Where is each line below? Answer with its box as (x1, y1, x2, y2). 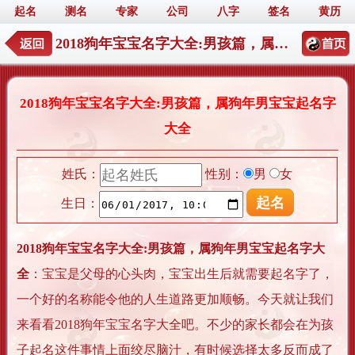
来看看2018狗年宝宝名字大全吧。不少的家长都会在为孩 (17, 318, 334, 332)
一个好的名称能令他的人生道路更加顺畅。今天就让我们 (17, 292, 334, 307)
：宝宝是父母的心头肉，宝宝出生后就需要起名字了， (29, 267, 334, 281)
